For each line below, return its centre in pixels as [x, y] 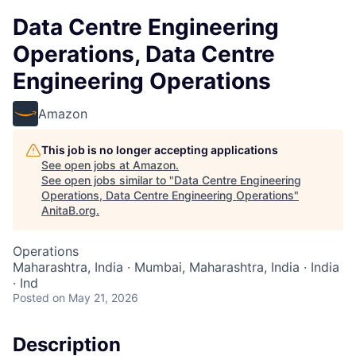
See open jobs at [87, 165]
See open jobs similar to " [108, 180]
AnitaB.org [69, 210]
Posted [31, 298]
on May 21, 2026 [95, 298]
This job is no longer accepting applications [160, 150]
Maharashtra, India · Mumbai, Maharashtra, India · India [176, 267]
